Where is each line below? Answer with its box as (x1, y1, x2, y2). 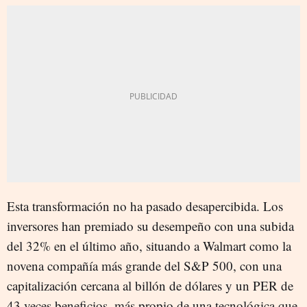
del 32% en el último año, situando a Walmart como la (7, 236, 291, 254)
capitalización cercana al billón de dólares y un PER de (7, 276, 293, 294)
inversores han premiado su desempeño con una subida (7, 217, 294, 234)
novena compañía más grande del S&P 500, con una (7, 256, 282, 274)
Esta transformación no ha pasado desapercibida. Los (7, 197, 283, 214)
